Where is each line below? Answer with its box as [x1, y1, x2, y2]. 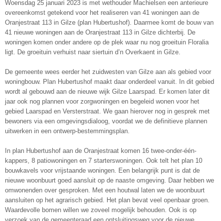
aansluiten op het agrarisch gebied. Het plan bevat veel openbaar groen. [5, 196, 210, 204]
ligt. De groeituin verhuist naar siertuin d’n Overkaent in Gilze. [5, 48, 181, 56]
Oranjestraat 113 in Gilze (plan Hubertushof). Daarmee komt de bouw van [5, 18, 214, 26]
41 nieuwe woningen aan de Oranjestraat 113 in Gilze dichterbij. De [5, 28, 195, 36]
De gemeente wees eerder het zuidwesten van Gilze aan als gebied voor [5, 68, 211, 75]
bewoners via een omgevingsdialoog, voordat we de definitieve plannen [5, 117, 207, 125]
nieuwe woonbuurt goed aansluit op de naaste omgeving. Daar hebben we [5, 176, 214, 184]
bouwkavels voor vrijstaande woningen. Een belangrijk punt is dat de [5, 166, 200, 174]
